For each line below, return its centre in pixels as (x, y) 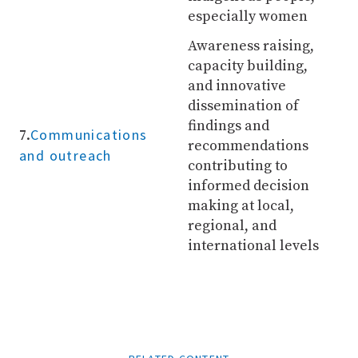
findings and (228, 126)
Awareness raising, (251, 46)
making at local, (241, 206)
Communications (89, 135)
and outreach (66, 155)
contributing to (237, 166)
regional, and (232, 226)
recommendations (248, 146)
